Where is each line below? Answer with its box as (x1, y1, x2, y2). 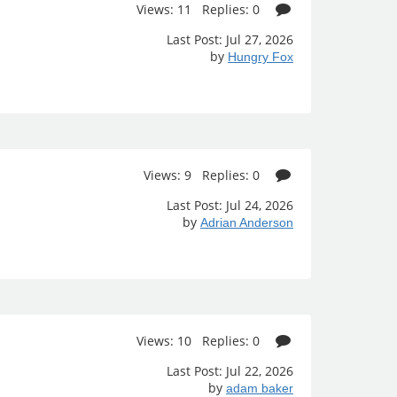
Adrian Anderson (200, 215, 293, 230)
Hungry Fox (228, 50, 293, 64)
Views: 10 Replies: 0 (136, 332, 264, 349)
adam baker (226, 381, 293, 395)
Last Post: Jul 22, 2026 (167, 362, 293, 379)
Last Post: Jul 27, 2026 (167, 31, 293, 48)
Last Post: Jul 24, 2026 (167, 197, 293, 214)
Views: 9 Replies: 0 (144, 167, 264, 183)
